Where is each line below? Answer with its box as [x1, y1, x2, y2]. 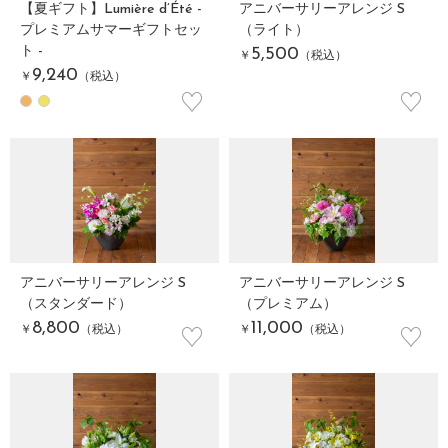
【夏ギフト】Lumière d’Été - [20, 2, 202, 17]
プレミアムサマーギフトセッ [20, 23, 202, 38]
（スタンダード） [20, 297, 132, 312]
